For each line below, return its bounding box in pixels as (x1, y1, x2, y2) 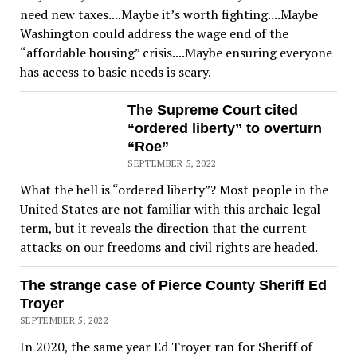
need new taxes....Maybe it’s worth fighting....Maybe (19, 6, 318, 24)
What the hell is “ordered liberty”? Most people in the (19, 181, 328, 199)
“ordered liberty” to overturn (127, 120, 323, 137)
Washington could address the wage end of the (19, 25, 288, 43)
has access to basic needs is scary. (19, 63, 211, 81)
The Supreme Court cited (127, 102, 299, 119)
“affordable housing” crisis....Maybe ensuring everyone (19, 44, 332, 62)
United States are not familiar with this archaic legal (19, 200, 320, 218)
